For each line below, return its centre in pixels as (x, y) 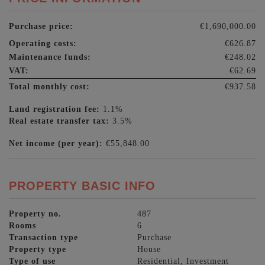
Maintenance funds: (50, 56)
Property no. (35, 213)
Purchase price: (41, 26)
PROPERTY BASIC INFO (82, 185)
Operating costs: (43, 43)
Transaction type (43, 237)
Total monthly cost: (49, 86)
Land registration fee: (54, 109)
